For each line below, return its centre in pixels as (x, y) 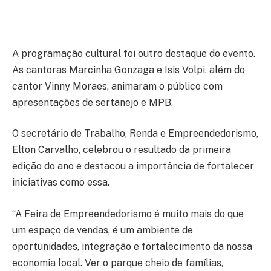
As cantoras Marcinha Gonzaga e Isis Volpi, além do (129, 70)
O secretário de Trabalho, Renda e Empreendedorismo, (135, 134)
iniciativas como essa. (61, 183)
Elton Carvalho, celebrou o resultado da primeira (122, 150)
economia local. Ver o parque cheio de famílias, (118, 263)
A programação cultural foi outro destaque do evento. (134, 53)
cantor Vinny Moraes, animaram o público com (117, 86)
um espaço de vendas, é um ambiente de (103, 230)
